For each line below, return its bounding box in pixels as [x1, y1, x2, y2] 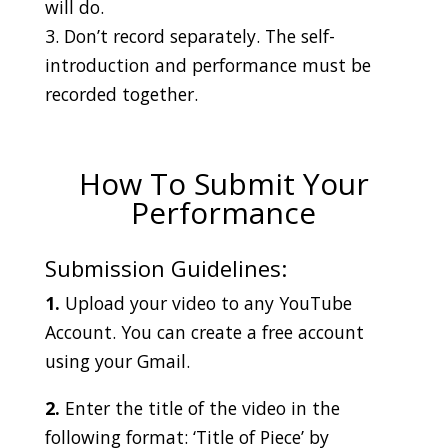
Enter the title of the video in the [59, 395, 340, 420]
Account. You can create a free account [44, 319, 364, 344]
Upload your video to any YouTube [59, 290, 352, 315]
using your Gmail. [44, 348, 190, 373]
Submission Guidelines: [44, 252, 287, 283]
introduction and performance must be [44, 52, 371, 77]
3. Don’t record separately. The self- [44, 23, 335, 48]
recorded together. [44, 81, 198, 106]
